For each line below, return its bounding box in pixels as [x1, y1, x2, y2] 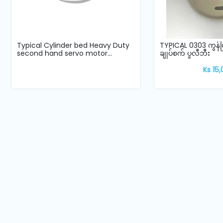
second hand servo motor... [16, 48, 112, 58]
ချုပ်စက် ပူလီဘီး [159, 48, 210, 58]
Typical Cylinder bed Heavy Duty [16, 40, 129, 50]
